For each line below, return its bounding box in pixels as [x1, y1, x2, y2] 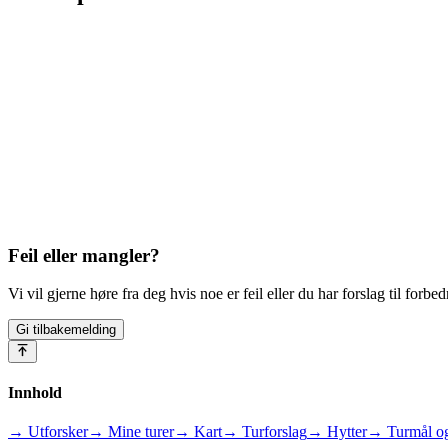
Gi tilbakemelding [16, 322, 116, 338]
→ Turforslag [222, 423, 307, 441]
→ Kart [174, 423, 222, 441]
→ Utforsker [8, 423, 88, 441]
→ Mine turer [88, 423, 174, 441]
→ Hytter [307, 423, 367, 441]
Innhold [8, 383, 62, 401]
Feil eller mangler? [8, 244, 160, 266]
